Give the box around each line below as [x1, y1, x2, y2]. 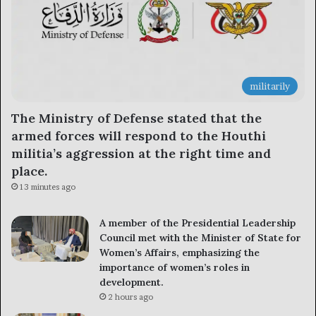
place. [11, 162, 47, 179]
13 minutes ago [20, 181, 75, 192]
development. [99, 275, 164, 288]
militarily [250, 80, 290, 92]
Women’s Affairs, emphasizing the [99, 245, 260, 259]
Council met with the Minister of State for [99, 231, 301, 244]
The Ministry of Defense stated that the [11, 109, 262, 126]
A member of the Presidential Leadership [99, 216, 296, 229]
